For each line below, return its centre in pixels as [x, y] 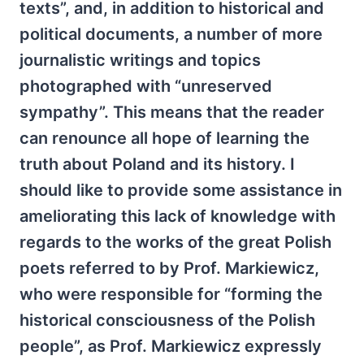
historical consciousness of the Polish [167, 321]
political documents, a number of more [171, 35]
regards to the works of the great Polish [175, 243]
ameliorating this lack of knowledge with [178, 217]
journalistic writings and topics [140, 61]
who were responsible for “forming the [171, 295]
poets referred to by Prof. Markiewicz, [169, 269]
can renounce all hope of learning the [165, 139]
